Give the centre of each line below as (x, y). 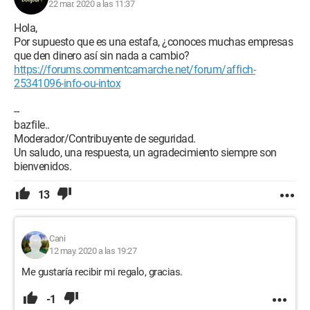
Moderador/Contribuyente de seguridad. (105, 139)
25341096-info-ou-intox (67, 83)
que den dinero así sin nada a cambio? (102, 56)
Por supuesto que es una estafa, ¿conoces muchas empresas (153, 42)
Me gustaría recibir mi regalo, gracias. (102, 272)
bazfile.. (32, 125)
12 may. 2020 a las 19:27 (93, 251)
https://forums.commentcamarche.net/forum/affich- (135, 70)
